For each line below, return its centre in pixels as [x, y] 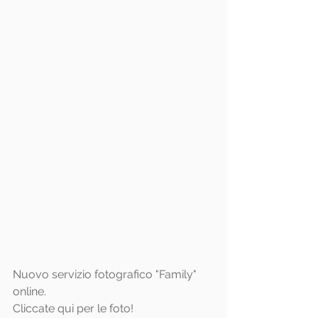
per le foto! [104, 308]
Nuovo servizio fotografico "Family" [106, 274]
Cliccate [35, 308]
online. [29, 291]
